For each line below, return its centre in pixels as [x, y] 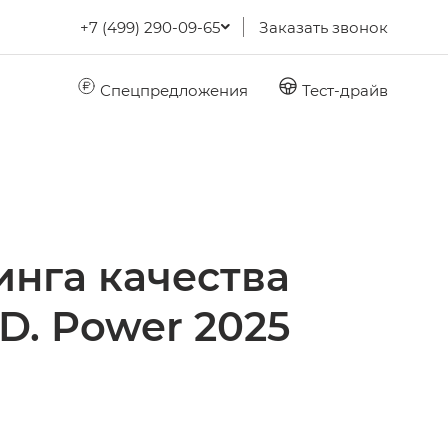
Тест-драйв [343, 89]
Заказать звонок [323, 27]
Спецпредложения [172, 89]
